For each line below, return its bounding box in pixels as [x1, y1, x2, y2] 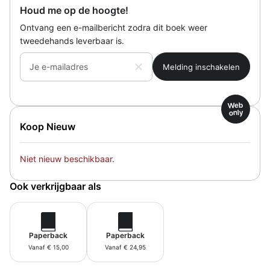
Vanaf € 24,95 [105, 243, 146, 251]
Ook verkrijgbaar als [10, 180, 101, 193]
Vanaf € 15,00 [28, 243, 69, 251]
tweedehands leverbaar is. [20, 36, 124, 46]
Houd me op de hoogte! [20, 4, 128, 17]
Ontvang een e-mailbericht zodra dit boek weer [20, 22, 207, 33]
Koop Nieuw [20, 121, 75, 133]
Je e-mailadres [30, 61, 88, 72]
